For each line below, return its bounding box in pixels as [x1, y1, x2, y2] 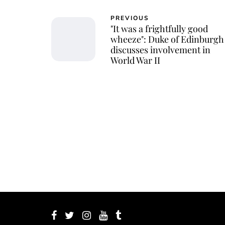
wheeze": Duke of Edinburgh [110, 33, 224, 45]
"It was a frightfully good [110, 22, 208, 35]
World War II [110, 54, 160, 66]
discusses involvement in [110, 43, 210, 56]
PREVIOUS [110, 14, 149, 22]
